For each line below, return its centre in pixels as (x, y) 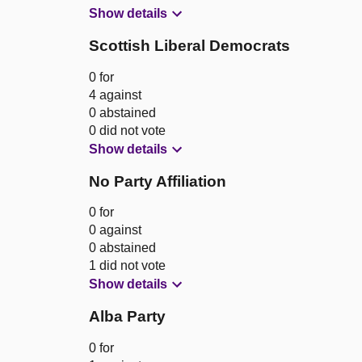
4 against (115, 95)
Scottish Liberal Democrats (189, 46)
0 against (115, 230)
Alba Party (127, 317)
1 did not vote (127, 266)
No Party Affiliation (158, 181)
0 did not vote (127, 130)
